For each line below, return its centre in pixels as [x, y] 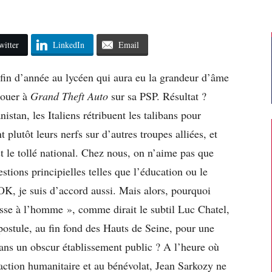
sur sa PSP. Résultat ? [157, 96]
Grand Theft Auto [69, 96]
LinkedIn [68, 44]
